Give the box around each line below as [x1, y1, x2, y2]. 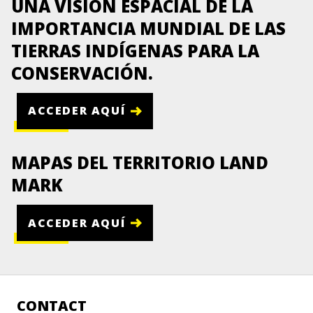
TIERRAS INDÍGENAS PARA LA [11, 38, 259, 62]
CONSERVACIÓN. [11, 61, 153, 85]
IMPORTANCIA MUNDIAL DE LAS [11, 16, 286, 40]
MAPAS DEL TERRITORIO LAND [11, 150, 268, 174]
